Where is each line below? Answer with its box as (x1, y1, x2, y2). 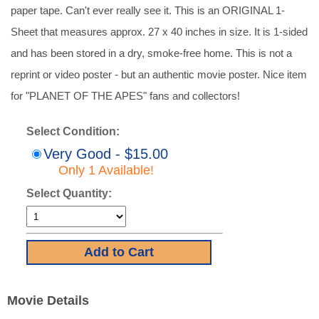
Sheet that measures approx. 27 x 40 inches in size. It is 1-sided (11, 26, 308, 38)
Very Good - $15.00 (43, 146, 168, 162)
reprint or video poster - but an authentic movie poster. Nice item (11, 68, 307, 80)
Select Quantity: (26, 187, 112, 199)
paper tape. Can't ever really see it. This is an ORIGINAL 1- (11, 4, 285, 16)
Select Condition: (26, 125, 120, 137)
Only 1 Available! (58, 163, 154, 177)
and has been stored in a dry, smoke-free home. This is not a (11, 47, 292, 59)
